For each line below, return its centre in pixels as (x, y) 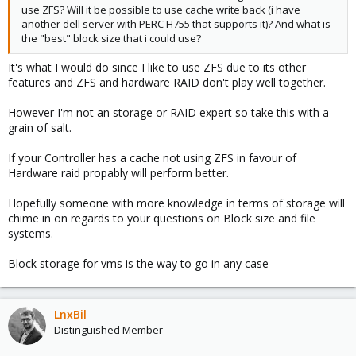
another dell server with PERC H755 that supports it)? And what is (176, 24)
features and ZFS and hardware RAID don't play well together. (167, 82)
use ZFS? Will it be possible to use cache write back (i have (161, 10)
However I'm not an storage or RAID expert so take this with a (168, 112)
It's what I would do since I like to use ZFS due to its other (157, 67)
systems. (31, 233)
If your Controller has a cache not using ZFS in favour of (152, 158)
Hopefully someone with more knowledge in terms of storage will (176, 203)
